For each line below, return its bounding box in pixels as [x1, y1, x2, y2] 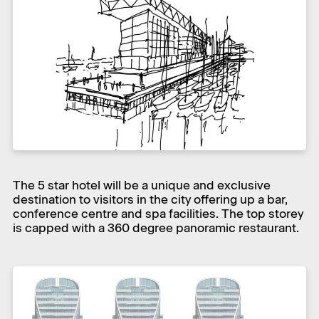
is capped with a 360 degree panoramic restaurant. [13, 220, 299, 235]
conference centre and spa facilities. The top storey [13, 206, 303, 221]
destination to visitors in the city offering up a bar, [13, 192, 288, 206]
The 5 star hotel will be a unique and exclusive [13, 177, 271, 192]
